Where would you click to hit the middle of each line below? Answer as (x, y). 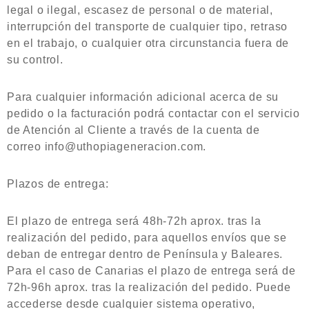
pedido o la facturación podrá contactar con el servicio (153, 113)
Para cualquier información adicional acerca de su (143, 97)
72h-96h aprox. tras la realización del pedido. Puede (149, 287)
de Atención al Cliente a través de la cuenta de (133, 130)
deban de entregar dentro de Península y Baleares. (145, 254)
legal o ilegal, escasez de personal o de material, (140, 10)
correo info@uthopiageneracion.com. (107, 147)
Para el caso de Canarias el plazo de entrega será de (151, 271)
